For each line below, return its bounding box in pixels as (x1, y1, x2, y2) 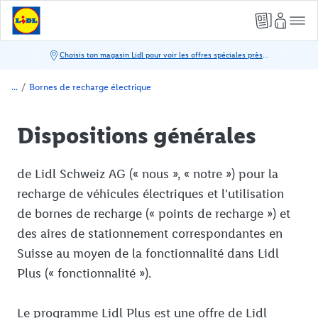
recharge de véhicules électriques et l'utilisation (17, 186, 284, 202)
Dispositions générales (17, 122, 256, 149)
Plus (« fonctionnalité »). (17, 265, 151, 282)
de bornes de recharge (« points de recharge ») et (17, 206, 290, 222)
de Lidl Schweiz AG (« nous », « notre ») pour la (17, 166, 278, 182)
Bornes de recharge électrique (29, 82, 151, 92)
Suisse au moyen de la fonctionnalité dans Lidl (17, 246, 279, 262)
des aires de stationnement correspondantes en (17, 226, 283, 242)
